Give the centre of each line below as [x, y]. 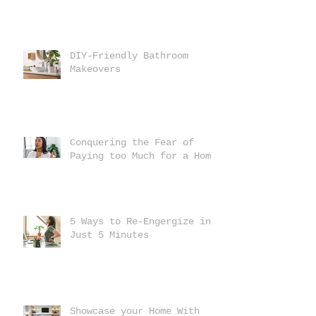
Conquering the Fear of [132, 142]
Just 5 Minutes [109, 235]
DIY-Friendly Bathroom [129, 55]
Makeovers [95, 69]
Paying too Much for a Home [143, 156]
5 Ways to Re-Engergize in [140, 221]
